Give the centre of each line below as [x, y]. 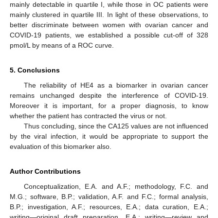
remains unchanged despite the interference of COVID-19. [109, 95]
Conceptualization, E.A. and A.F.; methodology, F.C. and [116, 186]
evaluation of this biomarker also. [61, 146]
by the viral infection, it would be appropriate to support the [109, 136]
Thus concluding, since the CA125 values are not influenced [116, 126]
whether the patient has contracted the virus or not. [88, 116]
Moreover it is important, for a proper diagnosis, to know [109, 105]
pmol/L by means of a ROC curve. [62, 45]
